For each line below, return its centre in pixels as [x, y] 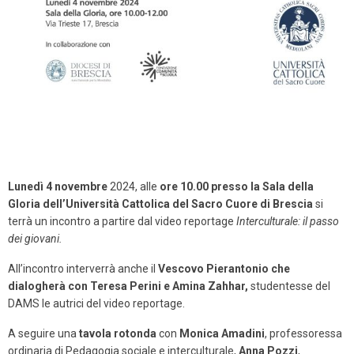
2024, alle [134, 187]
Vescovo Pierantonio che [224, 269]
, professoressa [303, 334]
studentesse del [289, 286]
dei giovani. [35, 239]
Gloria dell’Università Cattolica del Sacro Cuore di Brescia [162, 204]
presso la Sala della [262, 187]
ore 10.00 [184, 187]
